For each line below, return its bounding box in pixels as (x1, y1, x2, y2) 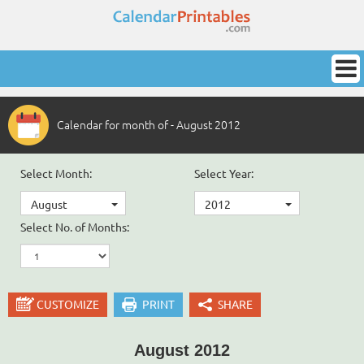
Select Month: (20, 167, 92, 180)
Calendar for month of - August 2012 (57, 119, 240, 132)
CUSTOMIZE (37, 298, 99, 312)
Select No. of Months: (20, 221, 129, 235)
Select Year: (194, 167, 253, 180)
